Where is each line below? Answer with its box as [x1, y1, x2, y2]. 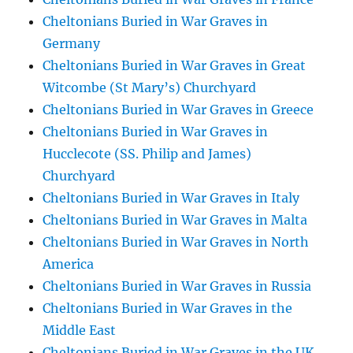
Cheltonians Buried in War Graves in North [43, 234, 310, 250]
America [43, 256, 95, 272]
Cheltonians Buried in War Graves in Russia [43, 278, 312, 294]
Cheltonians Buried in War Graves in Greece [43, 102, 314, 117]
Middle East [43, 322, 117, 338]
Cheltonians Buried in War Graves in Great [43, 58, 307, 73]
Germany [43, 35, 101, 51]
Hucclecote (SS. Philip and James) [43, 146, 252, 162]
